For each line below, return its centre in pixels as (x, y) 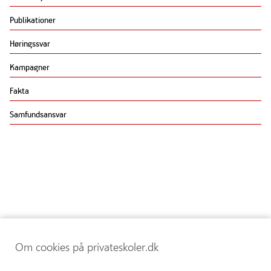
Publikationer (33, 20)
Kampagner (30, 67)
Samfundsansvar (38, 114)
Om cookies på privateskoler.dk (87, 247)
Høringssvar (30, 44)
